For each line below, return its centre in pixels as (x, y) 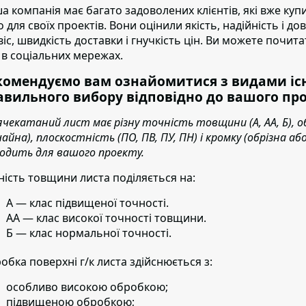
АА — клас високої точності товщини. (106, 218)
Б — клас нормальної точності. (89, 233)
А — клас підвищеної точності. (87, 203)
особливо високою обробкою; (87, 287)
